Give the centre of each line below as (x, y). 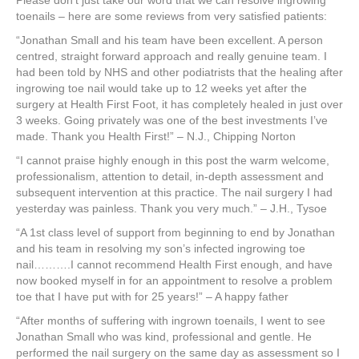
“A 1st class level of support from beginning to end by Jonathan (175, 233)
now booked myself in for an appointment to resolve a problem (174, 281)
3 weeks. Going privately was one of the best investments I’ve (172, 121)
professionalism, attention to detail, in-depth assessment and (170, 177)
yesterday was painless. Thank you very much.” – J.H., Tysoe (171, 209)
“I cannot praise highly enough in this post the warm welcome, (173, 161)
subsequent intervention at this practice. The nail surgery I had (174, 193)
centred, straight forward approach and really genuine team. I (171, 56)
